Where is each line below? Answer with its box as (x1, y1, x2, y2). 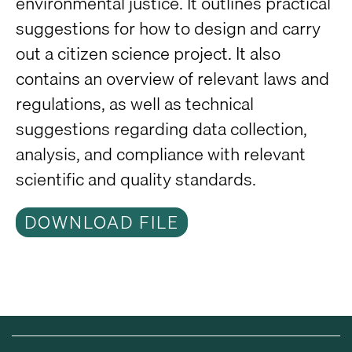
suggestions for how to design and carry (16, 14, 321, 42)
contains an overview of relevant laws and (16, 64, 329, 92)
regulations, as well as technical (16, 90, 254, 117)
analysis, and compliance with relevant (16, 140, 306, 167)
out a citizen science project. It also (16, 39, 280, 67)
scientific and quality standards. (16, 165, 256, 192)
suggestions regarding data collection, (16, 115, 307, 142)
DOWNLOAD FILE (24, 208, 179, 236)
